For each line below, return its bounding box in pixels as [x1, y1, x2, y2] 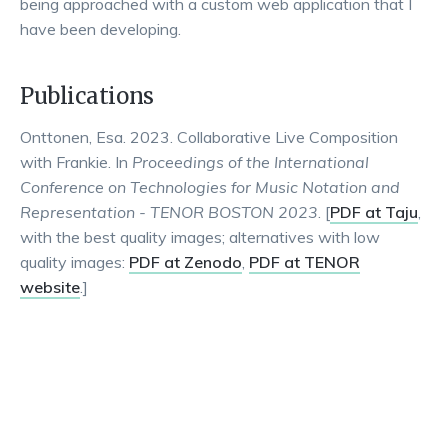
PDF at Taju [330, 202, 418, 222]
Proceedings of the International [132, 152, 369, 172]
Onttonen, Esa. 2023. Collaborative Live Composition [20, 127, 398, 147]
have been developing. [20, 19, 181, 39]
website [20, 277, 80, 297]
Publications [20, 82, 154, 110]
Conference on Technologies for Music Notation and [20, 177, 400, 197]
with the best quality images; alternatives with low [20, 227, 380, 247]
